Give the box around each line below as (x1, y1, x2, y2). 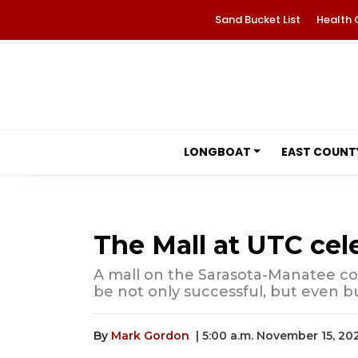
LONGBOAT (183, 144, 251, 160)
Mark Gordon (111, 328, 189, 343)
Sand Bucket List (214, 12, 300, 27)
